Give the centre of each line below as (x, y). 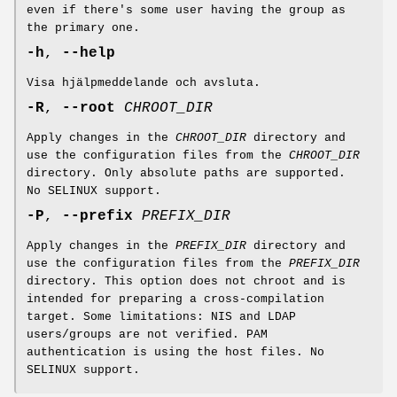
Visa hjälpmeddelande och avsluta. (144, 83)
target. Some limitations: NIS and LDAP (161, 317)
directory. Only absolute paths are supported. (186, 174)
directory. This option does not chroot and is (186, 282)
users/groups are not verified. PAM (147, 335)
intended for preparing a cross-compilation (175, 300)
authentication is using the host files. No (175, 353)
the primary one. (83, 28)
